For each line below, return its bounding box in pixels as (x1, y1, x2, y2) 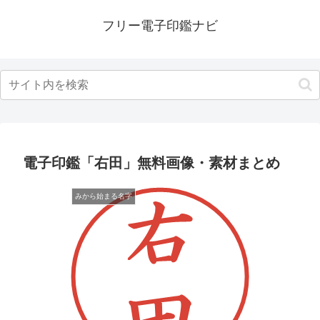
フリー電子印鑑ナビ (102, 19, 218, 33)
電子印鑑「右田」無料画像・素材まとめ (23, 155, 280, 171)
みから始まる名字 (75, 192, 132, 200)
